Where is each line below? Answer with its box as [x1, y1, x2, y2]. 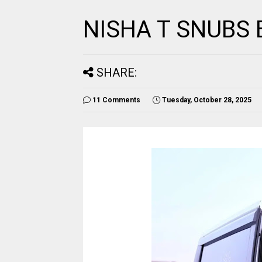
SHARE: [96, 65, 137, 80]
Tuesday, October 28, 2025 [162, 96, 251, 104]
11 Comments [92, 96, 140, 104]
